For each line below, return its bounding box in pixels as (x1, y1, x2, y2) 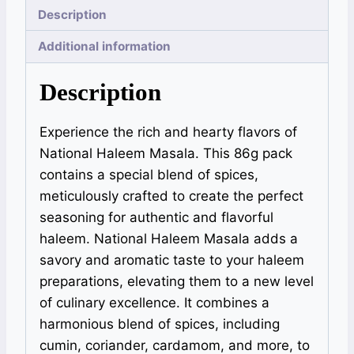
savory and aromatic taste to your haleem (40, 251, 304, 268)
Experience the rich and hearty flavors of (40, 123, 297, 140)
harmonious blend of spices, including (40, 315, 280, 332)
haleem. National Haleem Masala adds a (40, 230, 298, 247)
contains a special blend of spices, (40, 166, 258, 183)
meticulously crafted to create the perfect (40, 187, 303, 204)
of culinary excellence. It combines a (40, 294, 269, 311)
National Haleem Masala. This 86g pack (40, 145, 292, 161)
